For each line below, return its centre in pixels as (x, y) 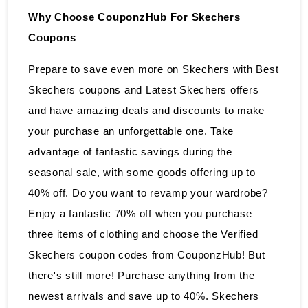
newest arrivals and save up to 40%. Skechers (144, 296)
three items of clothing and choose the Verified (143, 234)
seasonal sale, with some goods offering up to (142, 172)
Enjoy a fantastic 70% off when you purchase (140, 213)
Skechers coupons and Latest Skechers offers (144, 89)
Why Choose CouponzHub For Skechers (134, 16)
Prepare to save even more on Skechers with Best (154, 69)
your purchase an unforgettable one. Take (131, 131)
